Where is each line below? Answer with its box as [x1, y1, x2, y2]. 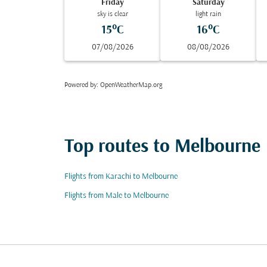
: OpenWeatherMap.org [97, 82, 162, 89]
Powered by [64, 82, 97, 89]
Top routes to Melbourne [64, 137, 260, 157]
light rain [195, 11, 222, 18]
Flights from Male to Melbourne [64, 191, 169, 200]
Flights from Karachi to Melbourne [64, 172, 178, 181]
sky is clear [97, 11, 128, 18]
